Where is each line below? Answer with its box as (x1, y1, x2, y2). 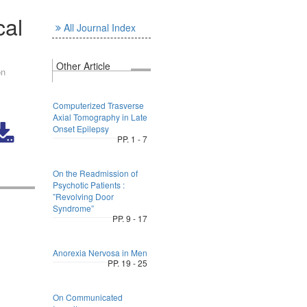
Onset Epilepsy (52, 123, 109, 134)
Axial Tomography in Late (52, 111, 147, 123)
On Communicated (52, 291, 123, 303)
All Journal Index (63, 21, 136, 34)
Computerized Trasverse (52, 99, 144, 111)
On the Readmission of (52, 167, 138, 179)
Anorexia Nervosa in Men (52, 247, 147, 258)
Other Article (56, 59, 110, 73)
